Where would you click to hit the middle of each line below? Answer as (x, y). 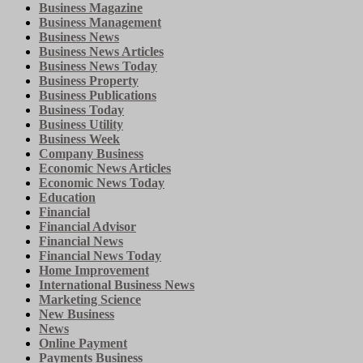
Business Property (89, 81)
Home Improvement (94, 271)
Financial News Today (100, 256)
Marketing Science (90, 300)
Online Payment (83, 344)
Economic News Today (102, 183)
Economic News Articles (105, 169)
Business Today (81, 110)
